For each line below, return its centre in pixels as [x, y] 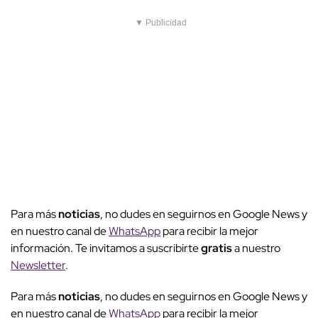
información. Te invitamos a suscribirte [106, 248]
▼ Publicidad [161, 23]
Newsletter [38, 265]
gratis [218, 248]
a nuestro [257, 248]
